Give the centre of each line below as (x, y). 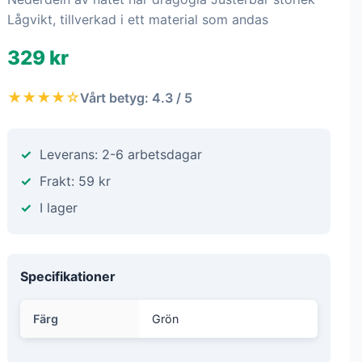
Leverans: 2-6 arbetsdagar (121, 154)
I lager (59, 208)
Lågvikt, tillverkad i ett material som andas (138, 19)
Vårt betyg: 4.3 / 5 (136, 97)
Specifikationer (68, 276)
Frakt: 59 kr (75, 181)
